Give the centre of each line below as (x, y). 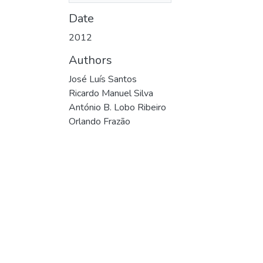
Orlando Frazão (100, 121)
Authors (90, 60)
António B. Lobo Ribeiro (117, 107)
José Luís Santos (103, 79)
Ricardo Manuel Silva (111, 93)
